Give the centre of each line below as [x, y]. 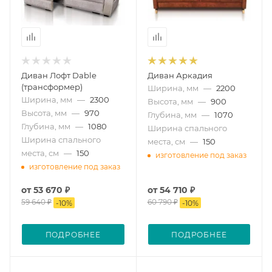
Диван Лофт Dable [59, 75]
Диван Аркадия [180, 75]
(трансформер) [52, 87]
